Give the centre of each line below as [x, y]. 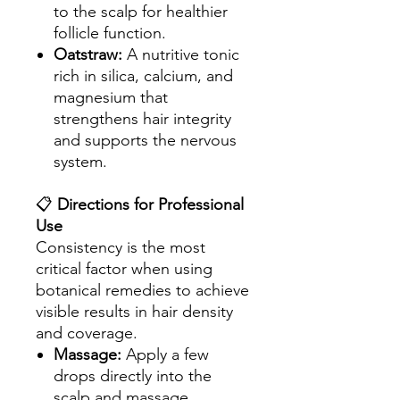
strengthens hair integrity [142, 119]
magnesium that [111, 97]
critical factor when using [124, 269]
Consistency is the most [121, 247]
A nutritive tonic [181, 54]
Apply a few [165, 354]
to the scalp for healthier [141, 12]
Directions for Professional [150, 204]
